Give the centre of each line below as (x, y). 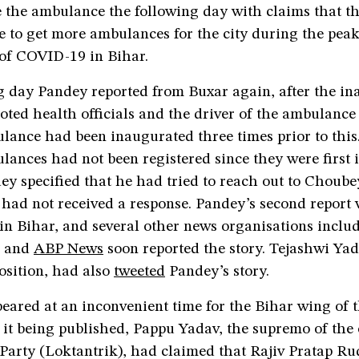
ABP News (69, 249)
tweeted (139, 272)
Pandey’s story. (217, 272)
